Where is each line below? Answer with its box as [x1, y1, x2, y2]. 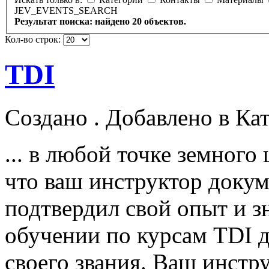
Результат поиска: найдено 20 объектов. [14, 16, 186, 26]
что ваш [5, 168, 89, 194]
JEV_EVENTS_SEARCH [14, 5, 118, 16]
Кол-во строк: [5, 34, 61, 44]
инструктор [89, 168, 202, 194]
